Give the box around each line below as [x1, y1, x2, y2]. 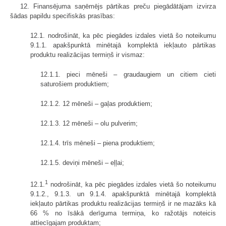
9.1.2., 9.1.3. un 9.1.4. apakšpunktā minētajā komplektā [30, 190, 216, 198]
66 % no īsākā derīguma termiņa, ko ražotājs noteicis [30, 209, 216, 217]
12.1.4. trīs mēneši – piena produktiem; [40, 139, 155, 147]
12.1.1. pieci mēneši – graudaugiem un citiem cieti [40, 70, 216, 78]
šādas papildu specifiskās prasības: [10, 12, 115, 20]
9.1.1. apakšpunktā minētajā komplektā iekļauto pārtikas [30, 41, 216, 49]
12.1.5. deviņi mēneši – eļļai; [40, 158, 124, 166]
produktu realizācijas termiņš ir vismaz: [30, 50, 145, 59]
